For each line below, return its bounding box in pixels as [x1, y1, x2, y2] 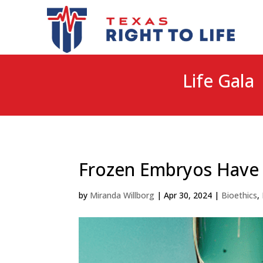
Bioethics [221, 190, 258, 201]
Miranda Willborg [90, 190, 155, 201]
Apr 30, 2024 [164, 190, 213, 201]
